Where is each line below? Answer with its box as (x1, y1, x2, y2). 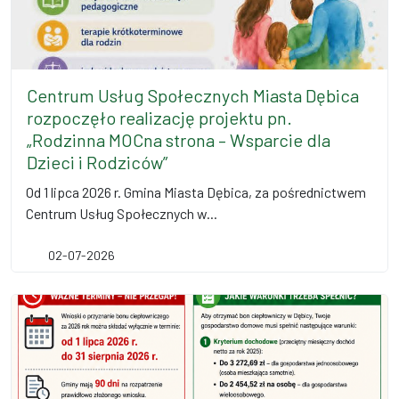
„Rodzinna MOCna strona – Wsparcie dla (27, 129, 330, 151)
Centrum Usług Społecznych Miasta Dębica (27, 85, 359, 106)
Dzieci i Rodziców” (27, 151, 167, 173)
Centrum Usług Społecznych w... (26, 205, 217, 222)
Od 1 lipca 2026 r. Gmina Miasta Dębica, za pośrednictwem (26, 183, 366, 200)
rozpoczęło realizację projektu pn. (27, 107, 292, 128)
